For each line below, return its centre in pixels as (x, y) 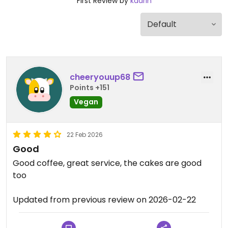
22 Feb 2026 (85, 135)
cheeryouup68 (100, 77)
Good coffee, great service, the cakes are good (107, 163)
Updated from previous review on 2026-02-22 (104, 200)
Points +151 (90, 87)
